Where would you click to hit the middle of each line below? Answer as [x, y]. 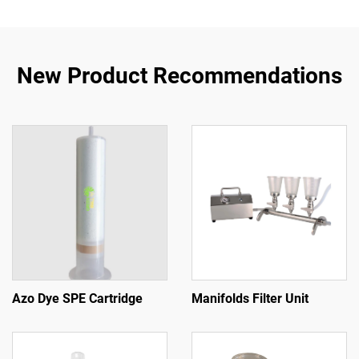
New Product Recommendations [179, 76]
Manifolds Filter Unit [250, 298]
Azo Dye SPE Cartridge [77, 298]
